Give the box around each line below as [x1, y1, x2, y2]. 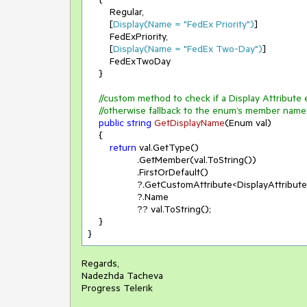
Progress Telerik [82, 282, 153, 294]
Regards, [82, 257, 119, 269]
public [99, 116, 124, 129]
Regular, [88, 5, 110, 18]
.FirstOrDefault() [88, 166, 137, 178]
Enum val [229, 116, 267, 129]
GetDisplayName [154, 116, 225, 129]
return [110, 141, 136, 153]
